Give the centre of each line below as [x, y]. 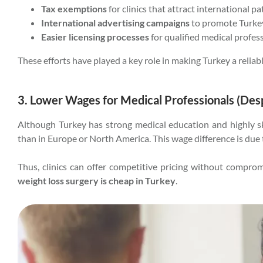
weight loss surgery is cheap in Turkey [97, 180]
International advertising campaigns [115, 22]
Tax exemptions [74, 8]
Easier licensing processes [95, 36]
